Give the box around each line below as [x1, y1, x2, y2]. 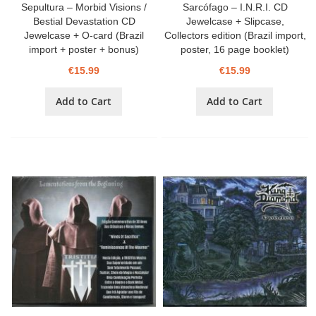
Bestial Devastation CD [32, 16, 135, 28]
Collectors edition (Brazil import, [164, 30, 306, 42]
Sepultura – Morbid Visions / [21, 1, 147, 13]
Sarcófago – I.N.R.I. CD [182, 1, 288, 13]
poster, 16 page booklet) [181, 44, 290, 56]
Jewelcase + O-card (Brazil [24, 30, 145, 42]
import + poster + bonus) [29, 44, 140, 56]
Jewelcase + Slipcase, [186, 16, 284, 28]
